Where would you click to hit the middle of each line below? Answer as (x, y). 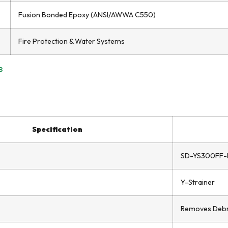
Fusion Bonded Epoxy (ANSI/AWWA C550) (87, 15)
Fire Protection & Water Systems (72, 41)
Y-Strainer (198, 182)
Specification (57, 129)
